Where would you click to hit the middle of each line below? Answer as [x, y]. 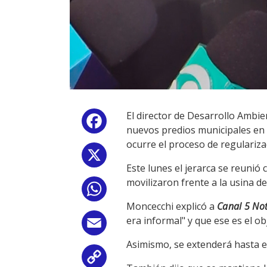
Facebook [131, 123]
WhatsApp [132, 191]
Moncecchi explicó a [172, 206]
